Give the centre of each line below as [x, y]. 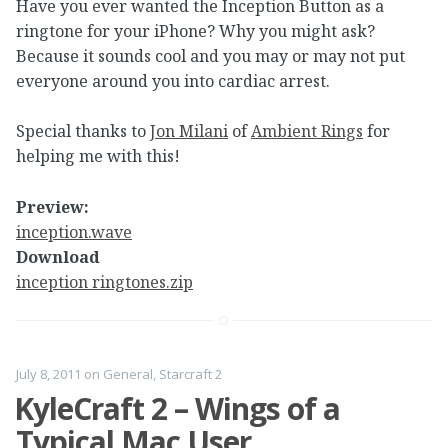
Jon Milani [189, 131]
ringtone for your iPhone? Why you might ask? [195, 30]
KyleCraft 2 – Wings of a [177, 409]
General [128, 374]
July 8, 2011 [48, 374]
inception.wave [74, 231]
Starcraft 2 [190, 374]
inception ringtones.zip [104, 281]
